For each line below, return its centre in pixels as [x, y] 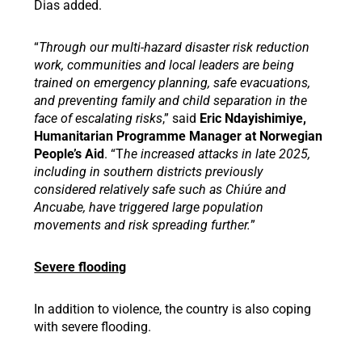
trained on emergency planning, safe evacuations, [173, 83]
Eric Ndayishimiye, [253, 118]
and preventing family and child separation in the [171, 101]
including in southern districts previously [149, 172]
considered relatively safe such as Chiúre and [160, 189]
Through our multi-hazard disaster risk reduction [175, 47]
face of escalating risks [99, 118]
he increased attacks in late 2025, [217, 154]
